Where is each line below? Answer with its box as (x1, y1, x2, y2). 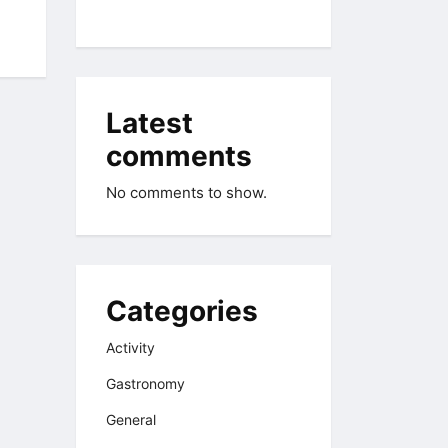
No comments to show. (106, 183, 267, 203)
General (106, 411, 156, 429)
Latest (106, 106, 193, 141)
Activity (106, 339, 155, 357)
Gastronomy (106, 375, 185, 393)
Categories (106, 294, 258, 329)
